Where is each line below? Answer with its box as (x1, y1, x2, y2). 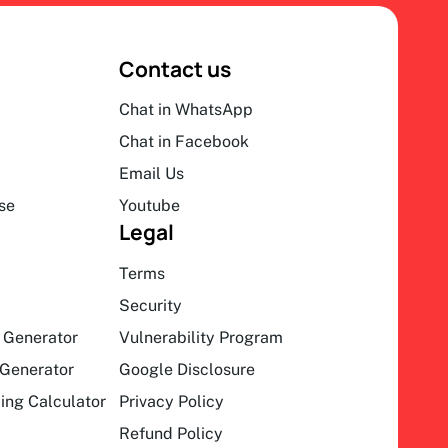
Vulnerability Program (119, 328, 284, 347)
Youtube (119, 196, 181, 216)
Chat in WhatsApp (119, 100, 254, 120)
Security (119, 296, 183, 315)
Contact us (119, 54, 232, 83)
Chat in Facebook (119, 132, 250, 152)
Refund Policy (119, 424, 224, 443)
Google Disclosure (119, 360, 256, 379)
